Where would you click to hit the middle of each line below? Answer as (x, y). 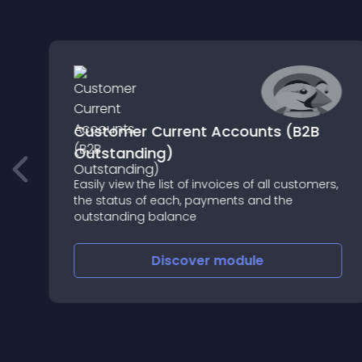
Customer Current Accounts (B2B (196, 131)
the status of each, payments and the (183, 200)
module (239, 261)
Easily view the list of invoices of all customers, (205, 184)
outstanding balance (135, 217)
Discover (183, 261)
